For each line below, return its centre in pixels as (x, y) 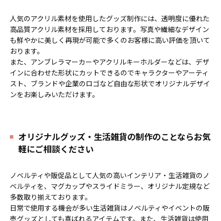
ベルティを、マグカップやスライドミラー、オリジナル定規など (110, 186)
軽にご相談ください (56, 149)
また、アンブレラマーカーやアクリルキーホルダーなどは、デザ (110, 62)
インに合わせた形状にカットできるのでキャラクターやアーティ (109, 73)
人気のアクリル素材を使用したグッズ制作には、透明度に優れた (110, 18)
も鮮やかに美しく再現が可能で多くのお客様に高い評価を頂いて (110, 40)
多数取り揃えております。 (51, 197)
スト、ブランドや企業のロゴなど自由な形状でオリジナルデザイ (110, 83)
